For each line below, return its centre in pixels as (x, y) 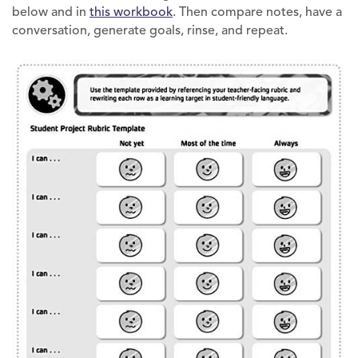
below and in (49, 12)
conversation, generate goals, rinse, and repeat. (150, 31)
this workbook (131, 12)
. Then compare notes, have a (257, 12)
